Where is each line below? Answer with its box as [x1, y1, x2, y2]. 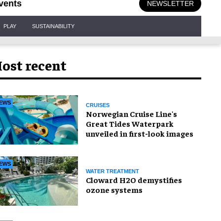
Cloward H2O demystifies [86, 174, 182, 184]
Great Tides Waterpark [86, 118, 174, 128]
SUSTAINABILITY [32, 23, 74, 29]
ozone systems [86, 184, 143, 194]
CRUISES [86, 102, 110, 108]
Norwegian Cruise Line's [86, 108, 177, 118]
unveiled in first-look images [86, 128, 193, 138]
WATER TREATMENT [86, 168, 139, 174]
